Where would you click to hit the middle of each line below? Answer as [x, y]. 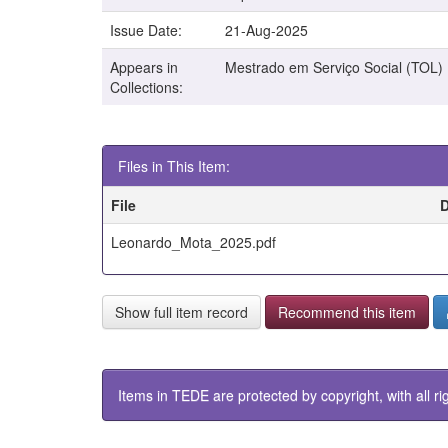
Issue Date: [148, 30]
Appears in [144, 67]
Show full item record [181, 312]
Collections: [146, 87]
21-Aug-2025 [266, 30]
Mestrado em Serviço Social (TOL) [334, 67]
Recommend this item [347, 312]
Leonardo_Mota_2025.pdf [193, 242]
